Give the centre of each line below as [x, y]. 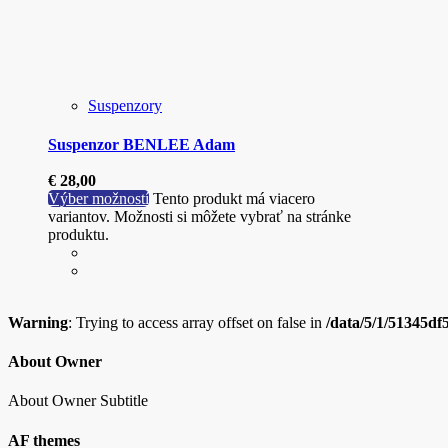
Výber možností [98, 198]
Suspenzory [125, 105]
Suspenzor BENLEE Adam [141, 145]
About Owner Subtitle [78, 401]
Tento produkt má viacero [234, 198]
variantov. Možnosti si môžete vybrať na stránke [199, 216]
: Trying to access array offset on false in [197, 322]
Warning [38, 322]
